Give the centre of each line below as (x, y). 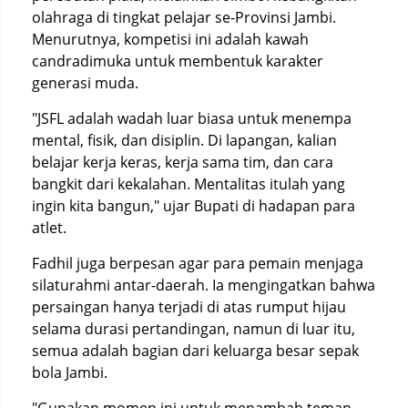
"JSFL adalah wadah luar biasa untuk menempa (192, 118)
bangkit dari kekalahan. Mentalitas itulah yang (189, 184)
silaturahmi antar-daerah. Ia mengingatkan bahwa (204, 285)
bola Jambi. (70, 372)
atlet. (49, 227)
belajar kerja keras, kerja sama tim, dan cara (183, 162)
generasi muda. (85, 82)
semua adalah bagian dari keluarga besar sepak (195, 350)
